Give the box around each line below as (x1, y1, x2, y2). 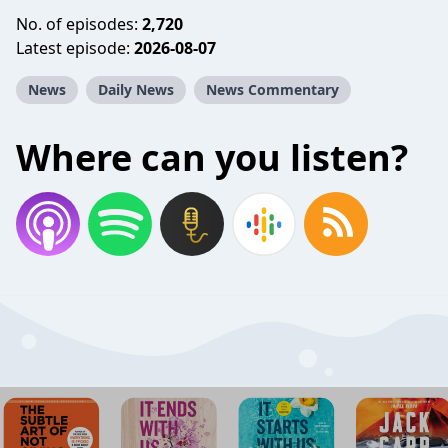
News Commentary (206, 80, 339, 99)
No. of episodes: (16, 13, 142, 35)
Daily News (98, 80, 174, 99)
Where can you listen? (16, 133, 408, 182)
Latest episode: (16, 37, 134, 59)
